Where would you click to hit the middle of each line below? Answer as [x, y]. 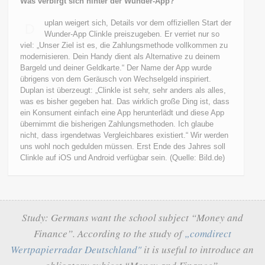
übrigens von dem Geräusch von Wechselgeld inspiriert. [116, 79]
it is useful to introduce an [198, 249]
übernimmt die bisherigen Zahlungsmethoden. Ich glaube [117, 124]
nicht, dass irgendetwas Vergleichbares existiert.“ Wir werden [125, 135]
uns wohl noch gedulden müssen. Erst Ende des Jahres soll [123, 146]
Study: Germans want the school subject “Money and [132, 217]
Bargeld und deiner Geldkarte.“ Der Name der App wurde [116, 68]
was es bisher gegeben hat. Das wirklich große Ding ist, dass [125, 101]
